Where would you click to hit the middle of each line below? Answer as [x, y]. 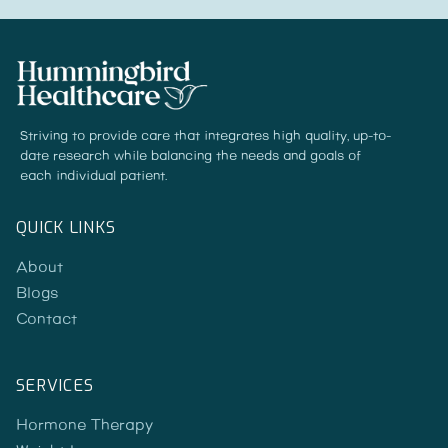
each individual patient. [93, 175]
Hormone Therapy [84, 425]
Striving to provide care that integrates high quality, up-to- [205, 135]
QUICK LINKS [66, 227]
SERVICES [55, 385]
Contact [46, 319]
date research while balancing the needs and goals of [190, 155]
